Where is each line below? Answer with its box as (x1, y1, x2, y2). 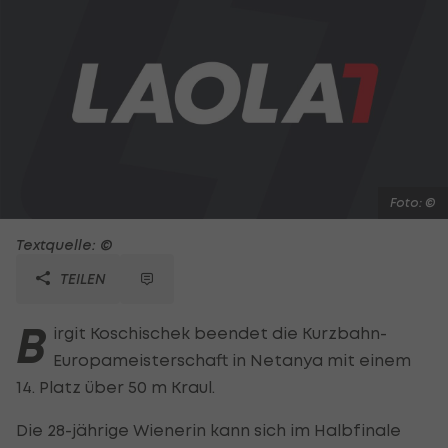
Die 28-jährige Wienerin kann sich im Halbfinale (16, 419, 401, 440)
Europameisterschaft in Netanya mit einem (53, 349, 411, 370)
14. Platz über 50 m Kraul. (16, 376, 215, 397)
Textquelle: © (16, 235, 113, 253)
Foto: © (390, 194, 436, 210)
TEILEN (56, 269, 106, 287)
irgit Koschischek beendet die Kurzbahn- (53, 322, 387, 343)
